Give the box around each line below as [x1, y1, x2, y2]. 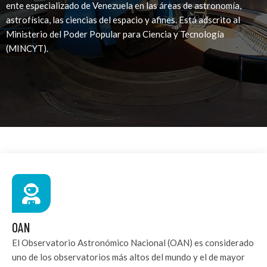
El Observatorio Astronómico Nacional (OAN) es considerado [12, 237, 254, 248]
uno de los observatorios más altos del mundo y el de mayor [12, 251, 245, 262]
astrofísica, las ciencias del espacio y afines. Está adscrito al [6, 14, 240, 25]
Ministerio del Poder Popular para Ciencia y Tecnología [6, 28, 224, 39]
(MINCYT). [6, 42, 48, 54]
